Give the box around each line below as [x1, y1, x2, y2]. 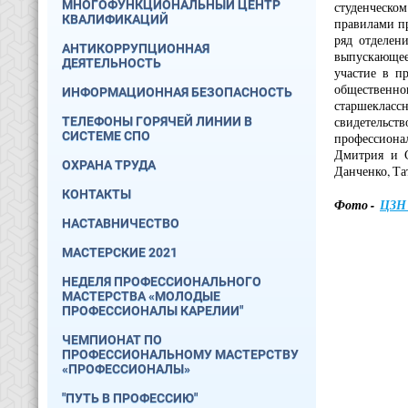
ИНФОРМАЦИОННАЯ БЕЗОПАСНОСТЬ [62, 85, 292, 99]
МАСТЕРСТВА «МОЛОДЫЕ [62, 289, 220, 303]
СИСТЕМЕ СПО [62, 128, 150, 143]
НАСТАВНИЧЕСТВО [62, 216, 179, 230]
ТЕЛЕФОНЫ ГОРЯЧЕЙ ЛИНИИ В [62, 114, 252, 128]
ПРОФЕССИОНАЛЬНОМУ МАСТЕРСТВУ [62, 347, 299, 362]
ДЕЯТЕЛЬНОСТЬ [62, 56, 161, 70]
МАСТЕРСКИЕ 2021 [62, 245, 178, 260]
